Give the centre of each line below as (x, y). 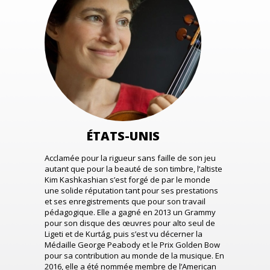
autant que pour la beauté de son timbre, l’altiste (133, 169)
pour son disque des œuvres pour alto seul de (130, 223)
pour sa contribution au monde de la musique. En (134, 256)
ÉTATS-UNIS (123, 136)
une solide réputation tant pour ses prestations (131, 190)
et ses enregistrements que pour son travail (125, 201)
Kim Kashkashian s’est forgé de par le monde (127, 180)
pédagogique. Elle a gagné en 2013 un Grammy (130, 212)
